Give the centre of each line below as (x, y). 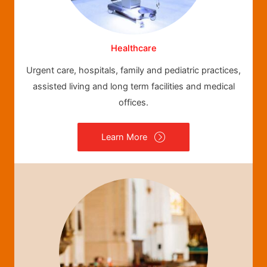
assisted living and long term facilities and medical (133, 87)
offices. (133, 103)
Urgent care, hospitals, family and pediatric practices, (133, 71)
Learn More (124, 137)
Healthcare (133, 49)
